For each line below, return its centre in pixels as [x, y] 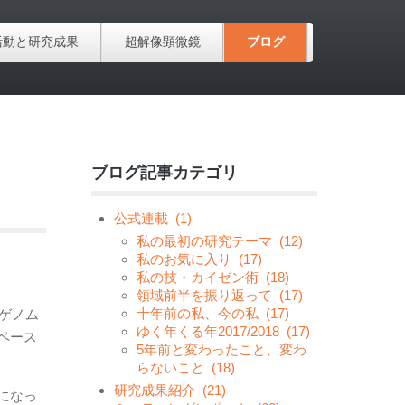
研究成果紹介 [155, 390]
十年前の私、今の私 [198, 313]
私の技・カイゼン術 [198, 277]
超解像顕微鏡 [163, 42]
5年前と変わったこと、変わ [221, 349]
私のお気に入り [184, 259]
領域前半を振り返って [204, 295]
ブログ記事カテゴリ [165, 173]
